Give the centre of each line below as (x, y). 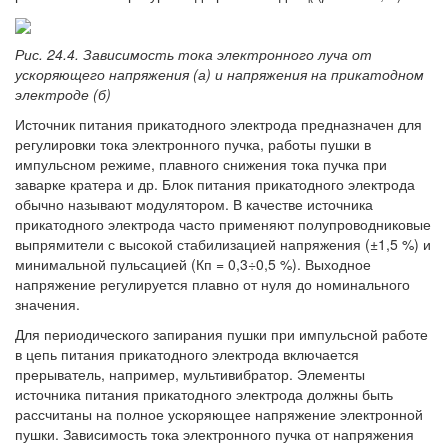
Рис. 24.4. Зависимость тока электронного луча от (193, 54)
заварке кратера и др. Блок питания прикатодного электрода (215, 184)
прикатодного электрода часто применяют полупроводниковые (223, 224)
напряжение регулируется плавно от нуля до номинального (212, 284)
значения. (47, 304)
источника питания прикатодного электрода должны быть (204, 394)
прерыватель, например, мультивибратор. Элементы (190, 374)
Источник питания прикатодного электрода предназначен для (218, 124)
